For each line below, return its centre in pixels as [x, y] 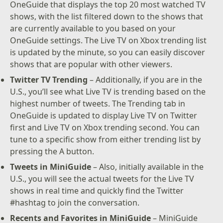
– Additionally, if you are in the [146, 80]
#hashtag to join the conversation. [75, 202]
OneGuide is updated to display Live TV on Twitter [104, 116]
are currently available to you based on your [93, 29]
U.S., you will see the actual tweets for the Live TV [102, 178]
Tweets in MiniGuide [52, 167]
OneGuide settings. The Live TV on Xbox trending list [109, 41]
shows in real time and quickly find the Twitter [97, 190]
